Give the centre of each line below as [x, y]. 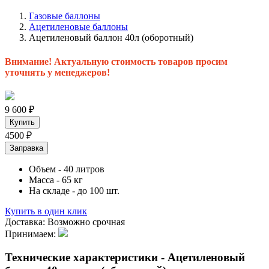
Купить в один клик [46, 211]
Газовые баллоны [65, 16]
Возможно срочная [86, 222]
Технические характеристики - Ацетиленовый [125, 257]
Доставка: [26, 222]
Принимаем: [32, 234]
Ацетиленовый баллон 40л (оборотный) [111, 38]
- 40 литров [80, 169]
